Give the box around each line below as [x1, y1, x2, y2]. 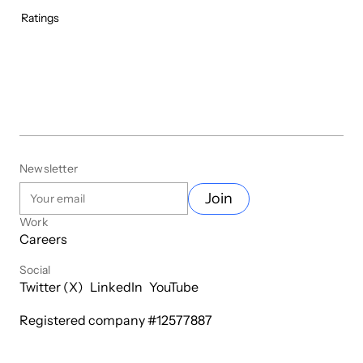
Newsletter [19, 161, 78, 177]
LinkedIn [90, 279, 143, 296]
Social [19, 263, 51, 278]
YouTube [149, 279, 199, 296]
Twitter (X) [19, 279, 83, 296]
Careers [19, 231, 67, 248]
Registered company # [19, 312, 156, 329]
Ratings [21, 11, 59, 26]
